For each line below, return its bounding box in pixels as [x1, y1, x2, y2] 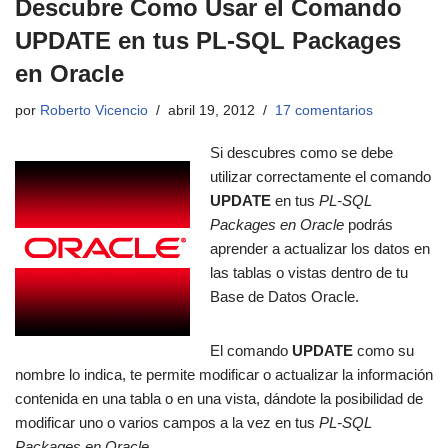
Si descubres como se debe [210, 144, 393, 162]
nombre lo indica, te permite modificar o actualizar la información [15, 366, 433, 384]
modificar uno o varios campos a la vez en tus [15, 414, 319, 432]
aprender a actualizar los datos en [210, 240, 430, 258]
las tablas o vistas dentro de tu [210, 264, 408, 282]
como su [353, 342, 414, 360]
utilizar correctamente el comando [210, 168, 431, 186]
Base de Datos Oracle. [210, 288, 359, 306]
